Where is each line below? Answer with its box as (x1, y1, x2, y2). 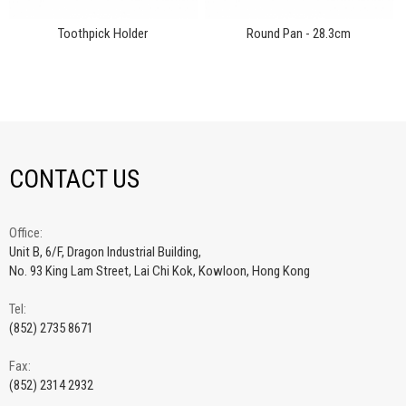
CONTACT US (9, 164, 140, 195)
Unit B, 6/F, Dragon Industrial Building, (9, 244, 201, 261)
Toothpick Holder (58, 25, 149, 43)
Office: (9, 225, 43, 242)
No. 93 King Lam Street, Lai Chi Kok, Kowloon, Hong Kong (9, 263, 310, 280)
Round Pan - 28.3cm (246, 25, 352, 43)
